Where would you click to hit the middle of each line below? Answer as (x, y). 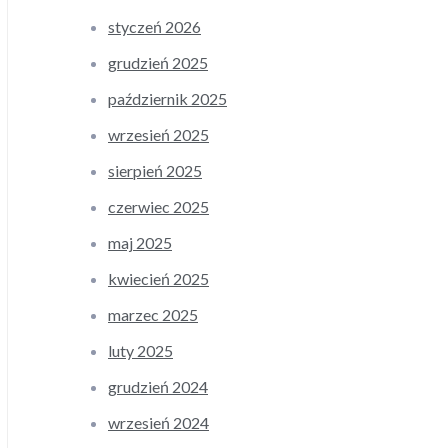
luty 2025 (140, 351)
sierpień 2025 (155, 171)
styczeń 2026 (154, 27)
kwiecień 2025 (158, 279)
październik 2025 (167, 99)
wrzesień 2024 (158, 423)
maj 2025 (140, 243)
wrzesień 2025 (158, 135)
